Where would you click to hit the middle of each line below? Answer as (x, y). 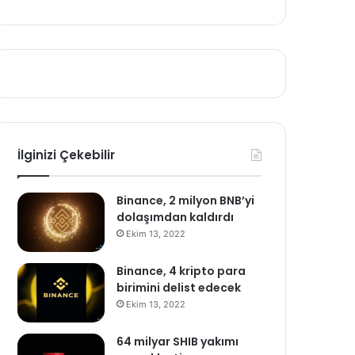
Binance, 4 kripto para (181, 271)
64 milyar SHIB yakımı (178, 342)
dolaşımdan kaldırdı (176, 217)
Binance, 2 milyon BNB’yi (186, 200)
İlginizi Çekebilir (67, 155)
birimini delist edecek (179, 288)
